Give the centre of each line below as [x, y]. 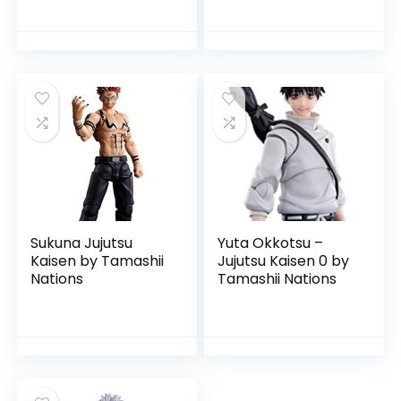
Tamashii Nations [277, 279]
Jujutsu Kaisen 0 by [284, 261]
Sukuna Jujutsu [82, 243]
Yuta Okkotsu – [271, 243]
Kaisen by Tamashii [98, 261]
